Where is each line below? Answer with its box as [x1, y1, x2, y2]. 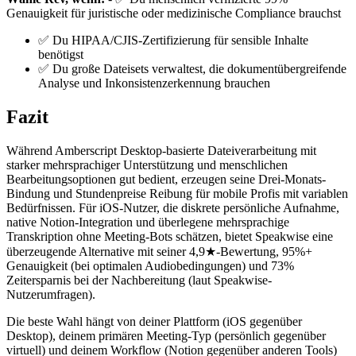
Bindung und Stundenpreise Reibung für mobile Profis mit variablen [6, 186, 348, 200]
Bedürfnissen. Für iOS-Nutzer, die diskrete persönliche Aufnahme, [6, 200, 339, 215]
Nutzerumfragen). [6, 287, 95, 301]
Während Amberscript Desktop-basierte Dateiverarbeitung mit [6, 143, 316, 157]
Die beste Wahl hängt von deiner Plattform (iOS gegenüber [6, 314, 302, 328]
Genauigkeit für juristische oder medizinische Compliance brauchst [6, 6, 341, 21]
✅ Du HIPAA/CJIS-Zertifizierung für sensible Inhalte [38, 33, 308, 48]
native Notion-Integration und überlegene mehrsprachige [6, 215, 289, 229]
